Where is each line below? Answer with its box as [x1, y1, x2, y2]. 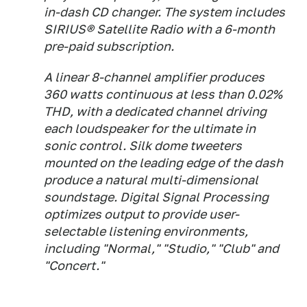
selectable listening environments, [44, 224, 248, 238]
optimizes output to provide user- [44, 207, 239, 221]
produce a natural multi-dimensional [44, 173, 258, 187]
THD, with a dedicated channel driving [44, 104, 267, 119]
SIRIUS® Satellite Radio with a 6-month [44, 22, 275, 36]
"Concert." [44, 258, 104, 273]
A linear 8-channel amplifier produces [44, 70, 265, 84]
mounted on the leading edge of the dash [44, 156, 283, 170]
